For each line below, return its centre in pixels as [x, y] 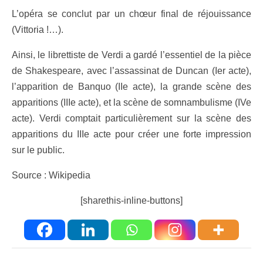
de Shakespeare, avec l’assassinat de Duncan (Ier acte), [131, 70]
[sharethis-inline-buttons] [131, 200]
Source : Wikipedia [51, 175]
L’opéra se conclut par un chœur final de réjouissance [131, 14]
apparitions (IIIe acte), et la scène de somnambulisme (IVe [131, 102]
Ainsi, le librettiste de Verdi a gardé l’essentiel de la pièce [131, 55]
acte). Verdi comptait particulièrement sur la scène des [131, 118]
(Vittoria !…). [38, 29]
